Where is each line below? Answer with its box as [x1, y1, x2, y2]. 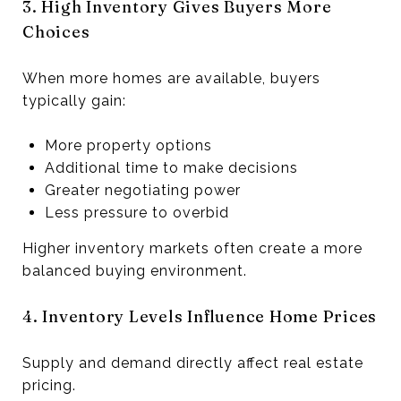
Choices [22, 21, 90, 42]
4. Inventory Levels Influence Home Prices [22, 305, 377, 327]
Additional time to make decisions [44, 158, 298, 176]
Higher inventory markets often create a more [22, 239, 363, 257]
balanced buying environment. [22, 261, 247, 279]
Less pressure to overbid [44, 203, 229, 221]
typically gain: [22, 91, 126, 109]
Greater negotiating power [44, 181, 241, 199]
